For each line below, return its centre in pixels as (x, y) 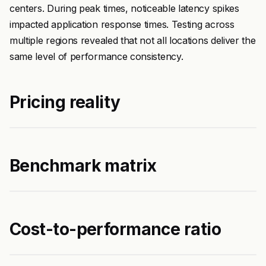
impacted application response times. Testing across (122, 24)
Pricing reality (65, 102)
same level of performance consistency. (96, 56)
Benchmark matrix (83, 166)
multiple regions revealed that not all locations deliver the (133, 40)
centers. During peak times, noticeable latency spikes (124, 8)
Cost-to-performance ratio (115, 229)
